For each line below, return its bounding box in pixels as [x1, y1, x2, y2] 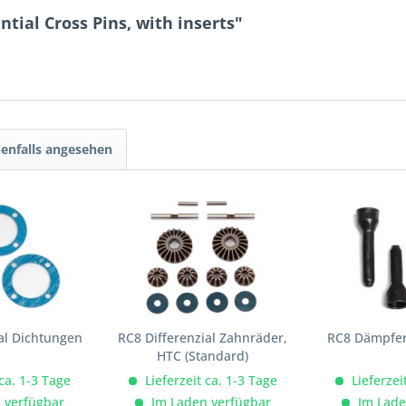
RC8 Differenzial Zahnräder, [118, 329, 288, 347]
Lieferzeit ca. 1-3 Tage [140, 372, 277, 390]
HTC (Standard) [157, 347, 249, 365]
